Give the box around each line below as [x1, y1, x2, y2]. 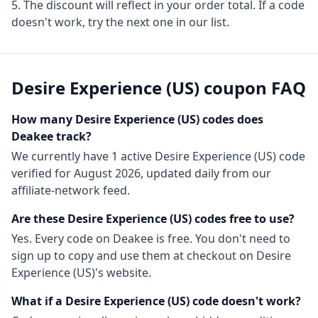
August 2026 [74, 165, 141, 181]
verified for [11, 165, 74, 181]
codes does [199, 111, 263, 127]
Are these [11, 211, 67, 226]
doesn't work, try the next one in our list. [11, 14, 229, 30]
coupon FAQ [199, 76, 306, 99]
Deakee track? [11, 128, 92, 144]
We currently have [11, 148, 111, 164]
